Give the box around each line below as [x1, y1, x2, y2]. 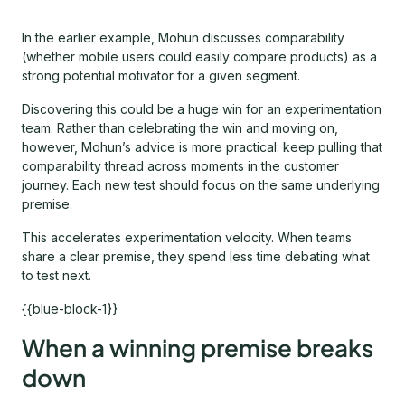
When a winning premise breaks [22, 333, 373, 363]
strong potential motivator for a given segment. [22, 68, 300, 84]
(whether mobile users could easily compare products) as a [22, 49, 377, 65]
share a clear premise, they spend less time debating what [22, 249, 370, 265]
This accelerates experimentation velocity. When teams [22, 230, 352, 246]
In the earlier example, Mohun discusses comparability [22, 30, 344, 46]
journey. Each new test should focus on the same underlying [22, 177, 380, 193]
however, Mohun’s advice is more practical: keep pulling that [22, 139, 382, 155]
